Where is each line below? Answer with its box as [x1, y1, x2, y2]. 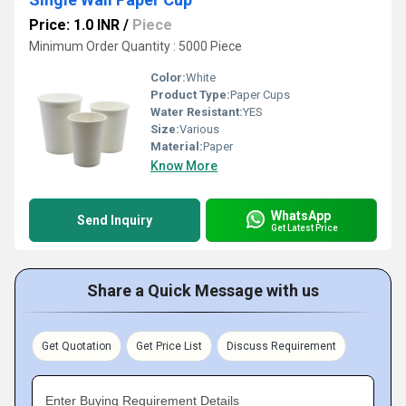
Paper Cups [230, 88, 290, 101]
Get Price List [136, 340, 202, 353]
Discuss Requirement [227, 340, 336, 353]
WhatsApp [271, 208, 331, 223]
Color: [150, 71, 186, 84]
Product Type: [150, 88, 230, 101]
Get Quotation [42, 340, 111, 353]
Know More [150, 159, 217, 173]
